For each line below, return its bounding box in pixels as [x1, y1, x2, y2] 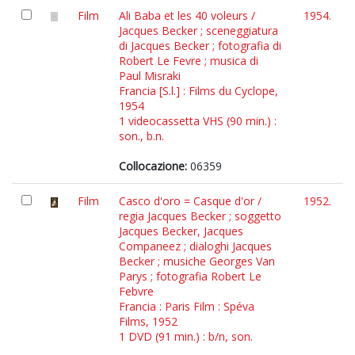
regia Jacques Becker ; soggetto [119, 208, 281, 223]
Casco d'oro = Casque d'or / [119, 193, 261, 208]
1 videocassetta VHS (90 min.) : [119, 113, 277, 128]
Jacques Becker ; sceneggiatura [119, 23, 278, 38]
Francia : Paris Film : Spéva [119, 299, 254, 314]
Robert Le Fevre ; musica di [119, 53, 258, 68]
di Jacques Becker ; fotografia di [119, 38, 281, 53]
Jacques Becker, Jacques [119, 223, 243, 239]
